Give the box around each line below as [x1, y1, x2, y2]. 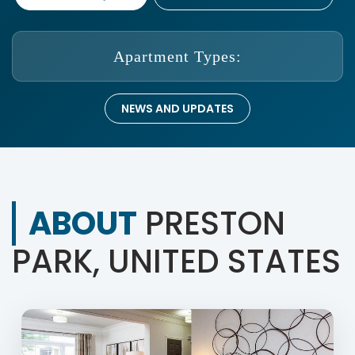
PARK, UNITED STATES [12, 239, 341, 284]
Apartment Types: [113, 48, 242, 65]
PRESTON [137, 201, 285, 246]
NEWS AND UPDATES [121, 101, 234, 116]
